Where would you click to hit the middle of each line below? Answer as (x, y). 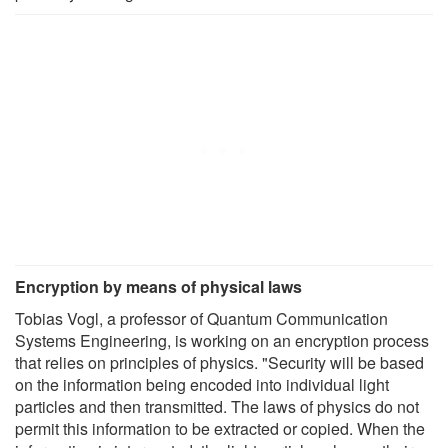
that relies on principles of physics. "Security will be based (219, 362)
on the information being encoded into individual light (202, 384)
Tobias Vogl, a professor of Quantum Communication (201, 318)
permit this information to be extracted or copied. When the (220, 428)
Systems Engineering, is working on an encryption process (222, 340)
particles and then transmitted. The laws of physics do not (217, 406)
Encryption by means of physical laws (158, 286)
